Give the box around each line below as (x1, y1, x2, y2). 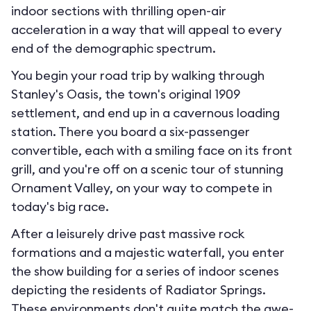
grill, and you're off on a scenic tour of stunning (11, 161, 283, 177)
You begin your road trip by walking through (11, 67, 264, 83)
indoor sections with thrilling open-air (11, 3, 226, 19)
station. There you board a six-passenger (11, 124, 250, 140)
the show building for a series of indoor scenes (11, 263, 279, 279)
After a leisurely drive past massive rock (11, 226, 244, 242)
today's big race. (11, 199, 109, 215)
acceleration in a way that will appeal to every (11, 22, 282, 37)
